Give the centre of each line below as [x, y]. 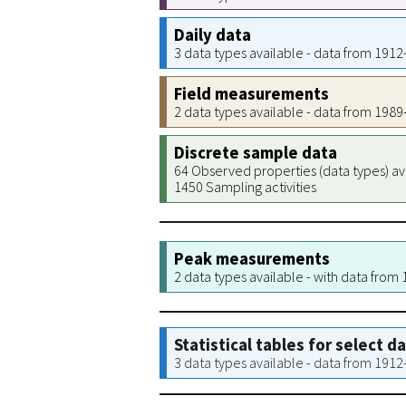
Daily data [213, 35]
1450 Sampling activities [245, 187]
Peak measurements [252, 259]
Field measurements [251, 94]
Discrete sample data [256, 153]
